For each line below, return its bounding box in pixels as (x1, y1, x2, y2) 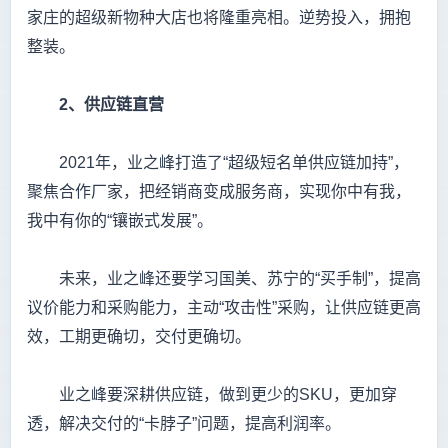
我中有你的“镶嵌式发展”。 (27, 212, 213, 230)
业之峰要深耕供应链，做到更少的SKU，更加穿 (27, 386, 397, 404)
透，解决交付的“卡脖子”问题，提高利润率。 (27, 415, 341, 433)
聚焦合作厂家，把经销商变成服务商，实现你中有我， (27, 183, 411, 201)
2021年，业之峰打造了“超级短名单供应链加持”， (27, 154, 409, 172)
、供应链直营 (68, 96, 164, 114)
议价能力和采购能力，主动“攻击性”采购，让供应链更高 (27, 299, 421, 317)
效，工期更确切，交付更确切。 (27, 328, 251, 346)
